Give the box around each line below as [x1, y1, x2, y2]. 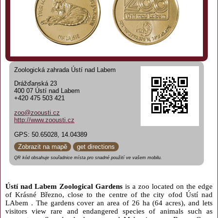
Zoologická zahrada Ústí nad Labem [14, 66, 116, 73]
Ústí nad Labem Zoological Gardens [5, 182, 123, 190]
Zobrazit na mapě [18, 143, 67, 150]
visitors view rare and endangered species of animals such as [5, 207, 213, 215]
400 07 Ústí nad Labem [14, 87, 80, 94]
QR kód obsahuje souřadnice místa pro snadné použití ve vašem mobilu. [14, 155, 162, 160]
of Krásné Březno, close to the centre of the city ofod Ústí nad [5, 190, 213, 199]
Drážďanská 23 [14, 79, 57, 87]
